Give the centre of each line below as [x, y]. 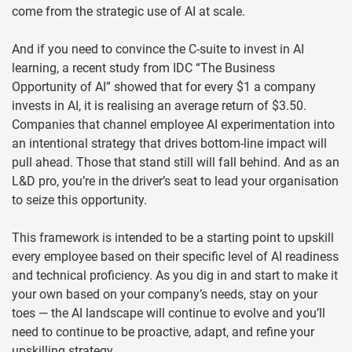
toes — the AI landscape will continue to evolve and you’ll [169, 313]
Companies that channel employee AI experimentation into [173, 125]
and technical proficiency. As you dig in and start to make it [175, 276]
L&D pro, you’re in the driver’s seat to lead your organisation [175, 181]
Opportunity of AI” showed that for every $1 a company [164, 87]
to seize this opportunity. [79, 200]
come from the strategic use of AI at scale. [128, 12]
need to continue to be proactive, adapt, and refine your [163, 332]
